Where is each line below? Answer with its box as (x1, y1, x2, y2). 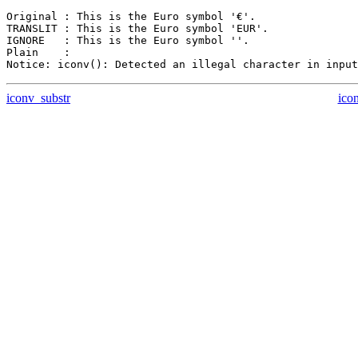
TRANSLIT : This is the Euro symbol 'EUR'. (6, 22, 268, 35)
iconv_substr (6, 91, 70, 105)
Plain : (6, 46, 70, 59)
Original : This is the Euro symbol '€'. (6, 10, 256, 23)
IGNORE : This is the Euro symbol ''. (6, 34, 249, 47)
